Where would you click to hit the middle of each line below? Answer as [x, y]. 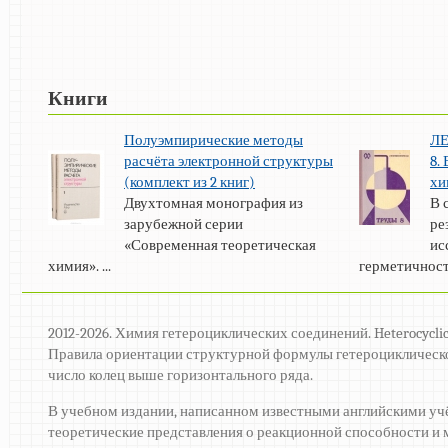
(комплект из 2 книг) [189, 182]
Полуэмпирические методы [213, 140]
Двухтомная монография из [213, 203]
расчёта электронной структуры [228, 161]
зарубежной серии [183, 224]
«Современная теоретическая [220, 245]
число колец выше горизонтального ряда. [180, 375]
